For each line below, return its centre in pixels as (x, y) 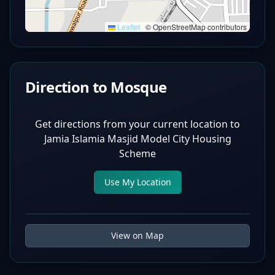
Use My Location (137, 182)
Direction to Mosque (96, 87)
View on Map (137, 235)
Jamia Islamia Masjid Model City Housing (137, 139)
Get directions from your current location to (137, 124)
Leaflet (128, 27)
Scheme (137, 153)
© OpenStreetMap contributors (195, 27)
